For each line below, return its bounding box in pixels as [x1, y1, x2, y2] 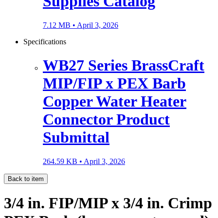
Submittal [43, 128, 109, 146]
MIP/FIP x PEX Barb [43, 74, 186, 92]
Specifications [23, 37, 66, 46]
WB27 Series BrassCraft [43, 56, 204, 74]
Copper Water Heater [43, 92, 186, 110]
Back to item [8, 175, 44, 182]
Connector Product [43, 110, 170, 128]
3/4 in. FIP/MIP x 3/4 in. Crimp [4, 194, 212, 212]
